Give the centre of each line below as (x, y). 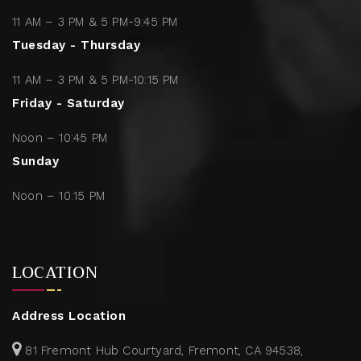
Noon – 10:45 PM (60, 138)
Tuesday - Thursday (76, 46)
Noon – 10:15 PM (58, 196)
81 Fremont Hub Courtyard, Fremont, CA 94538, (162, 351)
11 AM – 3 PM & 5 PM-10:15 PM (95, 80)
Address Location (69, 316)
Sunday (35, 162)
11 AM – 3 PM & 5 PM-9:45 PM (95, 22)
